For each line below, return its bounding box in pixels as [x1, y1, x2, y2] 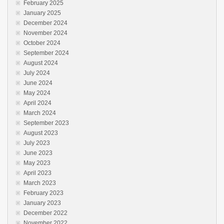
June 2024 [23, 79, 52, 86]
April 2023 [23, 169, 51, 176]
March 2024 [23, 109, 56, 116]
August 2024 [23, 59, 58, 66]
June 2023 [23, 149, 52, 156]
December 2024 [23, 19, 67, 26]
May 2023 [23, 159, 50, 166]
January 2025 [23, 9, 61, 16]
